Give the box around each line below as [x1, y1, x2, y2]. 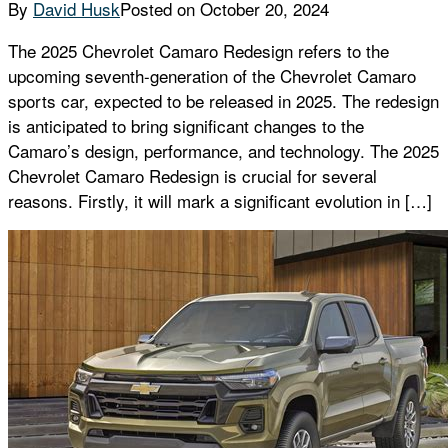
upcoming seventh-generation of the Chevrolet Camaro [8, 63, 416, 89]
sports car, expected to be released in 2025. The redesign [8, 88, 439, 114]
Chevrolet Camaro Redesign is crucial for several [8, 163, 377, 189]
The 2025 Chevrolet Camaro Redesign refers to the [8, 38, 389, 64]
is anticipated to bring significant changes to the [8, 113, 364, 139]
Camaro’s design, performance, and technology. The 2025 [8, 138, 439, 164]
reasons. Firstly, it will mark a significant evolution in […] [8, 188, 432, 214]
